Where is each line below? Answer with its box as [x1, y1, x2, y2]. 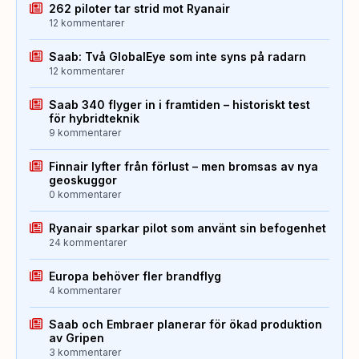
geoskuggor [49, 173, 117, 188]
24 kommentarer [49, 236, 127, 249]
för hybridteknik [49, 111, 139, 126]
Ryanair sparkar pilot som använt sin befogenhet [49, 221, 326, 236]
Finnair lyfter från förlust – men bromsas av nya [49, 159, 318, 174]
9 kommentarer [49, 127, 121, 139]
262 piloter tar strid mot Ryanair [49, 2, 230, 16]
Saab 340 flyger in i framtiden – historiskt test [49, 98, 310, 112]
